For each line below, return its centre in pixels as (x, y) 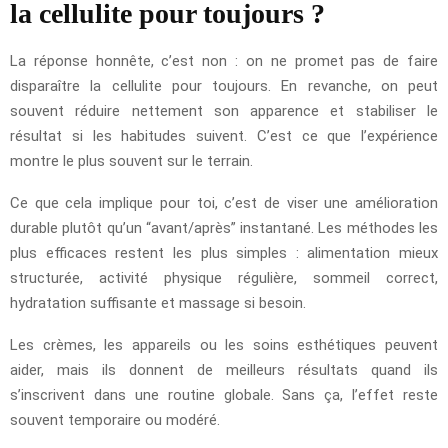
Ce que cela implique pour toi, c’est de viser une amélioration (224, 202)
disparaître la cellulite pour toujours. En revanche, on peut (224, 85)
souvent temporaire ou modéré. (115, 419)
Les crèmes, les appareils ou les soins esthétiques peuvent (224, 344)
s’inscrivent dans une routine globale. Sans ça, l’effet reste (224, 394)
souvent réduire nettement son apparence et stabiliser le (224, 110)
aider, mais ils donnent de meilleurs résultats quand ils (224, 369)
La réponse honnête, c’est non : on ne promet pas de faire (224, 60)
